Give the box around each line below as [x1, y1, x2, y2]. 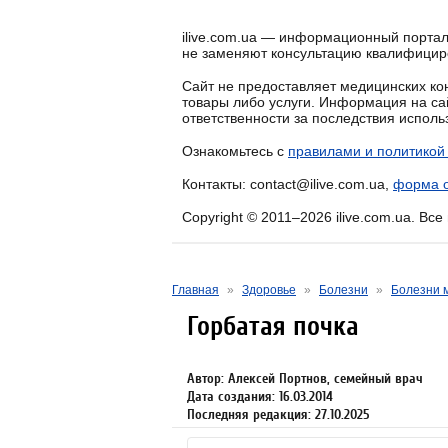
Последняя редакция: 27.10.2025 [187, 406, 370, 423]
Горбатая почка [187, 311, 359, 342]
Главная [172, 283, 219, 297]
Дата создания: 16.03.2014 [187, 388, 333, 405]
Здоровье [242, 283, 296, 297]
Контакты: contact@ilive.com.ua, [182, 176, 393, 192]
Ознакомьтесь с [182, 143, 288, 159]
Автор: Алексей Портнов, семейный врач [187, 370, 423, 387]
